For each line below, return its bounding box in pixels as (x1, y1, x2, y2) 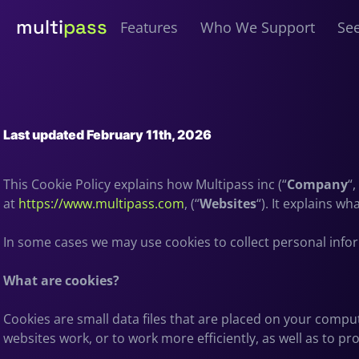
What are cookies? (3, 271, 119, 289)
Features (120, 18, 179, 37)
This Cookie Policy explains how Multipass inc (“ (3, 175, 287, 193)
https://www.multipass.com (18, 194, 184, 212)
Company (287, 175, 348, 193)
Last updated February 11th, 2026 (3, 126, 212, 143)
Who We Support (200, 18, 316, 37)
